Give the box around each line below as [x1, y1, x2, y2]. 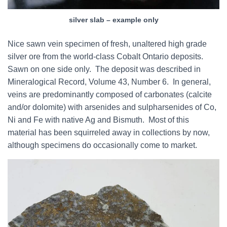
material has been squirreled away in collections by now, [8, 128, 210, 137]
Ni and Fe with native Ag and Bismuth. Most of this [8, 115, 189, 124]
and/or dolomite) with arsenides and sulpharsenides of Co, [8, 102, 216, 111]
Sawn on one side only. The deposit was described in [8, 64, 201, 73]
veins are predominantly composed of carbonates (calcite [8, 90, 212, 99]
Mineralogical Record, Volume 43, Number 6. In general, [8, 77, 211, 86]
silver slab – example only [68, 15, 159, 24]
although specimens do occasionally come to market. [8, 140, 197, 149]
